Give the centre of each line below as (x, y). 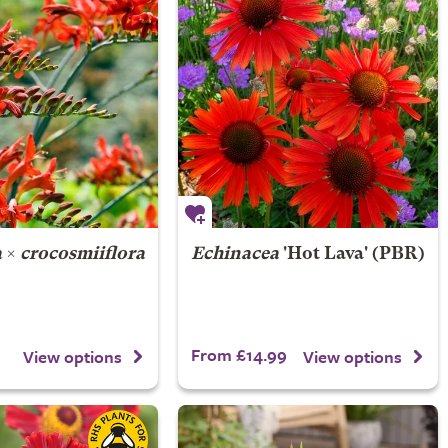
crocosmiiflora (82, 254)
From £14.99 (238, 354)
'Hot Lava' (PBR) (351, 254)
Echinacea (234, 254)
